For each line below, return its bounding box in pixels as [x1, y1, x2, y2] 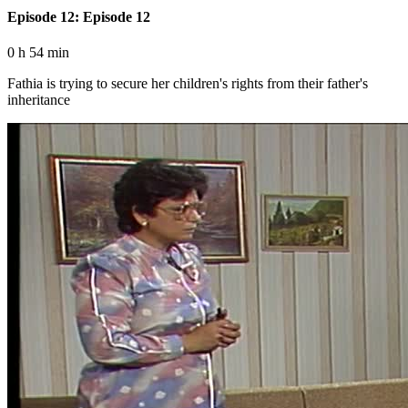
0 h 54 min [7, 44, 69, 60]
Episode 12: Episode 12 [7, 8, 150, 25]
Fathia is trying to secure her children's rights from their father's [7, 75, 368, 91]
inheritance [7, 91, 70, 107]
